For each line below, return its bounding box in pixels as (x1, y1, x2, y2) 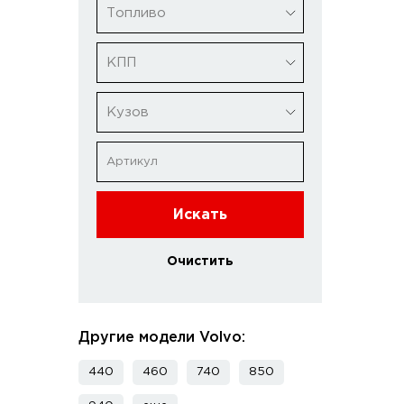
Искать (173, 207, 227, 222)
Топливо (106, 7, 166, 19)
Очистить (167, 256, 234, 267)
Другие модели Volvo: (78, 331, 245, 344)
